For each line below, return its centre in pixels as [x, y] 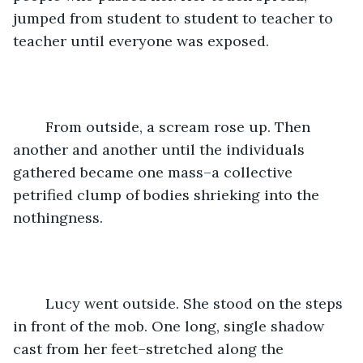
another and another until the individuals [161, 149]
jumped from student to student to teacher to [175, 18]
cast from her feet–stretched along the [150, 348]
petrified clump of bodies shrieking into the [168, 194]
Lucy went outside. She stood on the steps [37, 303]
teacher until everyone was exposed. [143, 41]
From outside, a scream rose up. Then [37, 126]
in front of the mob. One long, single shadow [171, 326]
